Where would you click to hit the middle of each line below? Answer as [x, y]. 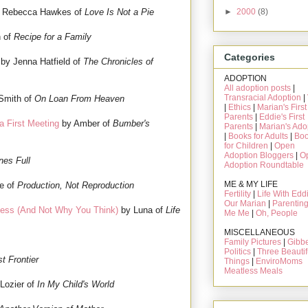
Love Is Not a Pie [119, 12]
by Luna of [142, 210]
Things [237, 262]
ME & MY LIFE [251, 185]
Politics [238, 252]
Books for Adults [258, 136]
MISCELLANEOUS [260, 233]
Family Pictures [253, 242]
